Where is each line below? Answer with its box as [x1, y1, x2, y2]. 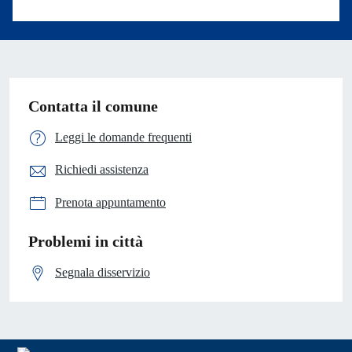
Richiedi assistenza [55, 163, 148, 177]
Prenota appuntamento [55, 195, 166, 209]
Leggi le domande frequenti [55, 130, 192, 144]
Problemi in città [28, 232, 143, 250]
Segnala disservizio [55, 265, 150, 279]
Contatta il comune [28, 97, 158, 115]
